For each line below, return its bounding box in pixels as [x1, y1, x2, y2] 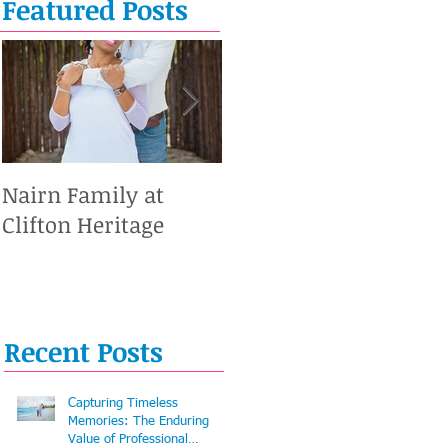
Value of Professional [68, 432, 188, 446]
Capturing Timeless [68, 396, 178, 410]
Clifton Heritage [2, 209, 164, 239]
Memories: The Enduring [68, 414, 209, 428]
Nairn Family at [2, 179, 164, 209]
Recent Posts [4, 332, 163, 370]
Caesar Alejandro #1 [222, 179, 422, 209]
